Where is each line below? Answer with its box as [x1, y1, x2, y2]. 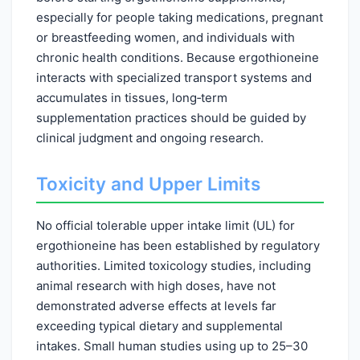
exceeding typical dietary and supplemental [36, 317, 283, 333]
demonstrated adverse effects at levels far [36, 297, 276, 313]
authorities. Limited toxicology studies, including [36, 257, 311, 273]
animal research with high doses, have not [36, 277, 276, 293]
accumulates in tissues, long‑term [36, 90, 227, 105]
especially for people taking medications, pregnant [36, 10, 323, 25]
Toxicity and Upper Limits [36, 173, 260, 194]
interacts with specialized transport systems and [36, 70, 312, 85]
